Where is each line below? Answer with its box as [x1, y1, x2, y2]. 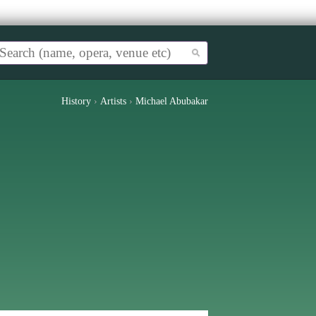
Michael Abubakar [135, 96, 208, 107]
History [61, 96, 91, 107]
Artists [100, 96, 126, 107]
